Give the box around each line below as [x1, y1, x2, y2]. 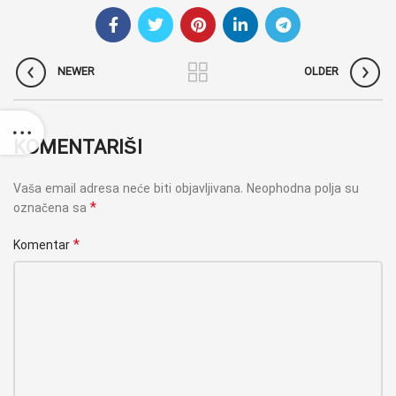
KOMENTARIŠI [13, 135, 142, 162]
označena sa [13, 200, 90, 217]
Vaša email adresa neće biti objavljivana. [13, 180, 243, 198]
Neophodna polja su [247, 180, 359, 198]
